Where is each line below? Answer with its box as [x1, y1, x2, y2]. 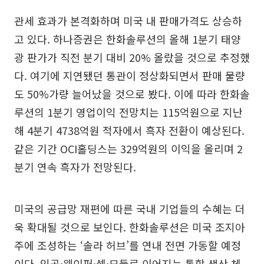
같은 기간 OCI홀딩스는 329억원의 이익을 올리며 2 [14, 141, 243, 156]
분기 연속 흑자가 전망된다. [14, 159, 136, 174]
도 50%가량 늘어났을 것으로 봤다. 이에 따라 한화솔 [14, 86, 250, 101]
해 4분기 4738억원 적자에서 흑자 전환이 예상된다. [14, 123, 245, 138]
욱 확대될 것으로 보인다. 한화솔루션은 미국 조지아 [14, 219, 245, 235]
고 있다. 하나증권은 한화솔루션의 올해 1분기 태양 [14, 31, 241, 47]
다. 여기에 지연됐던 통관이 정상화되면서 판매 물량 [14, 68, 245, 83]
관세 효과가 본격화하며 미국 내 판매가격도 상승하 [14, 13, 242, 28]
